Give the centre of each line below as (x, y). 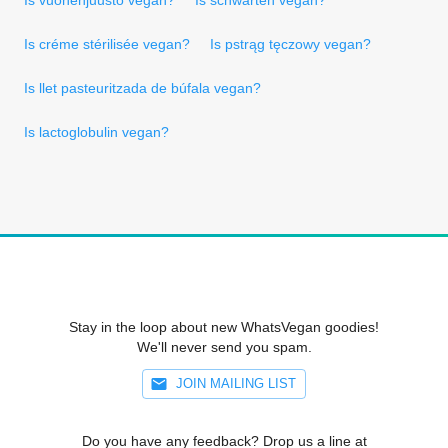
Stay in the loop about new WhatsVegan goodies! (224, 326)
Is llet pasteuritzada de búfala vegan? (142, 87)
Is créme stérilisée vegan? (107, 43)
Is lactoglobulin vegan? (96, 131)
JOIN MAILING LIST (236, 383)
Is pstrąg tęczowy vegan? (290, 43)
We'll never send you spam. (224, 346)
